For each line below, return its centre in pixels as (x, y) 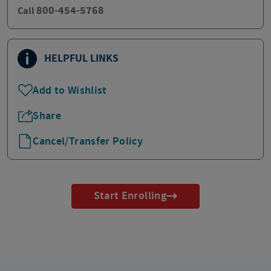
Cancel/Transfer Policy (88, 141)
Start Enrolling (130, 196)
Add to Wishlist (70, 90)
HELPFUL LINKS (81, 58)
